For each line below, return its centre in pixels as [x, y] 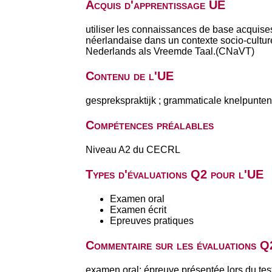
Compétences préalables [149, 125]
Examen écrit [138, 210]
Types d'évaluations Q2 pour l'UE [174, 174]
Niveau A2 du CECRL [133, 150]
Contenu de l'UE [129, 76]
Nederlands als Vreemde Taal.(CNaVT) [170, 51]
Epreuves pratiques [151, 221]
